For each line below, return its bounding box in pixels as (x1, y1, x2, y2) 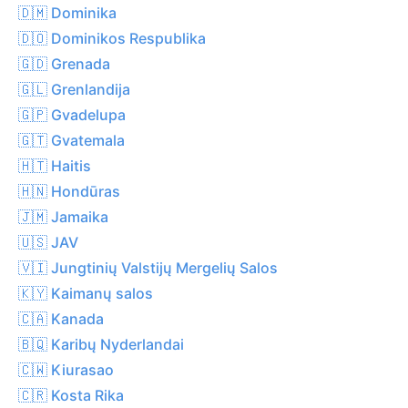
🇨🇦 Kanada (18, 309, 104, 328)
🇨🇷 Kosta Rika (18, 385, 124, 404)
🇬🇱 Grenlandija (18, 79, 130, 98)
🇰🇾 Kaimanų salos (18, 283, 153, 302)
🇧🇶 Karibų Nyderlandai (18, 334, 184, 353)
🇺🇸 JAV (18, 232, 78, 251)
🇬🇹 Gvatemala (18, 130, 125, 149)
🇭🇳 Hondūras (18, 181, 120, 200)
